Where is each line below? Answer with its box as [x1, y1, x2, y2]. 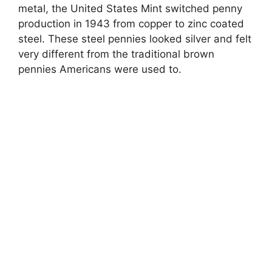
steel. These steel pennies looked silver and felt [18, 32, 251, 45]
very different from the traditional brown [18, 47, 214, 60]
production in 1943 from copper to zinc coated [18, 17, 244, 30]
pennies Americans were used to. [18, 63, 182, 75]
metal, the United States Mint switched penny [18, 2, 242, 15]
